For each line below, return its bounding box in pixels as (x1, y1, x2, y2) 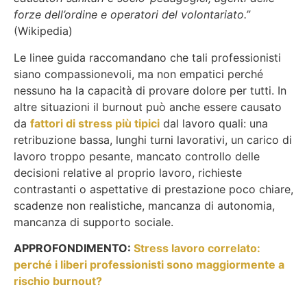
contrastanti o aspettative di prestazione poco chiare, (14, 182, 293, 196)
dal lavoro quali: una (160, 116, 268, 130)
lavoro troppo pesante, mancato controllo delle (14, 149, 260, 163)
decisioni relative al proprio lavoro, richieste (14, 165, 242, 180)
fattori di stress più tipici (30, 116, 160, 130)
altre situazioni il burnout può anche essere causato (14, 99, 282, 114)
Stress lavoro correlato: (134, 241, 260, 256)
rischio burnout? (14, 274, 102, 288)
